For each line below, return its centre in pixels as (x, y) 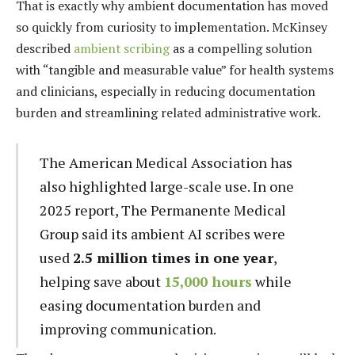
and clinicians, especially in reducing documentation (166, 92)
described (45, 49)
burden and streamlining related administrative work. (168, 113)
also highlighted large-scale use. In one (166, 186)
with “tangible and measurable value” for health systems (175, 70)
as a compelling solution (241, 49)
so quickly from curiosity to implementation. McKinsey (172, 27)
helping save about (101, 281)
